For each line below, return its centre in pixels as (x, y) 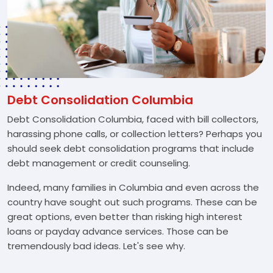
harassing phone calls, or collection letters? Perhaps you (135, 134)
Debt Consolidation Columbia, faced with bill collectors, (133, 119)
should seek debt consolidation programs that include (131, 148)
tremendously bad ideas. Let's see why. (96, 246)
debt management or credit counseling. (99, 163)
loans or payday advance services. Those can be (118, 231)
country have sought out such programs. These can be (132, 202)
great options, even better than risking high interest (125, 217)
